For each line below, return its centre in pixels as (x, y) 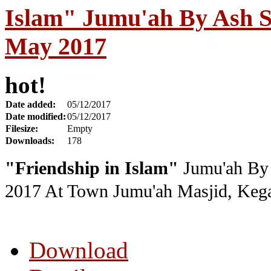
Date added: (31, 105)
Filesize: (22, 129)
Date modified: (36, 117)
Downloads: (30, 141)
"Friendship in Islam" (92, 168)
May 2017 (56, 46)
